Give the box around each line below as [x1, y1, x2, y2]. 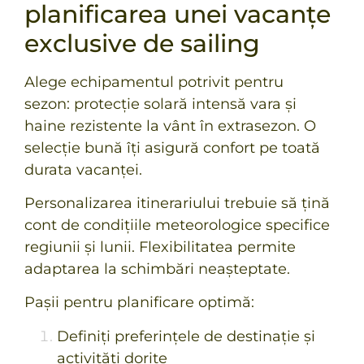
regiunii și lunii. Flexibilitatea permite [24, 238, 296, 257]
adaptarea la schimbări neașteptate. [24, 260, 290, 279]
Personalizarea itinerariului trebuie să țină [24, 194, 330, 213]
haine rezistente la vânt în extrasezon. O [24, 116, 316, 135]
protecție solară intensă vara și [70, 94, 297, 113]
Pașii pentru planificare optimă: [24, 293, 254, 312]
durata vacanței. [24, 160, 142, 179]
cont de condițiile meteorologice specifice [24, 216, 330, 235]
